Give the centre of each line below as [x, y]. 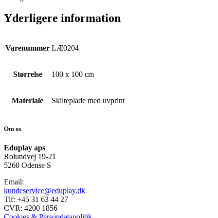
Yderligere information [62, 18]
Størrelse [27, 74]
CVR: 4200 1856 [31, 208]
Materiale [27, 100]
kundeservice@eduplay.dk [45, 190]
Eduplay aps [25, 147]
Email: [14, 182]
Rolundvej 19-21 [30, 156]
